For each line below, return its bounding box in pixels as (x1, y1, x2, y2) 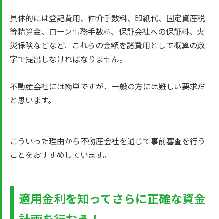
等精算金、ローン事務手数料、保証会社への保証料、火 (10, 25, 205, 37)
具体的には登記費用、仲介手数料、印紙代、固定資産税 (10, 12, 205, 23)
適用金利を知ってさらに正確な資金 (19, 190, 206, 207)
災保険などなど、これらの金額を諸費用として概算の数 (10, 39, 205, 51)
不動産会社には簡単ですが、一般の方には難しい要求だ (10, 80, 205, 92)
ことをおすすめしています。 (10, 149, 110, 160)
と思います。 (10, 94, 56, 106)
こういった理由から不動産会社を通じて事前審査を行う (10, 135, 205, 147)
